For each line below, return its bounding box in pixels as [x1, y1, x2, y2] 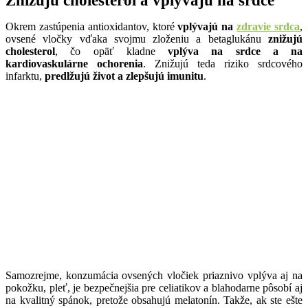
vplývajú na [177, 20, 237, 32]
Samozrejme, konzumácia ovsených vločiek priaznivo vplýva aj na [5, 269, 302, 281]
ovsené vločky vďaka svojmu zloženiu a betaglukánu [5, 32, 268, 45]
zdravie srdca [236, 20, 300, 32]
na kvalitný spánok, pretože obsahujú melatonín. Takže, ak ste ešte [5, 294, 302, 306]
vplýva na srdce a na [168, 45, 302, 57]
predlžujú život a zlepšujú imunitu [45, 69, 203, 82]
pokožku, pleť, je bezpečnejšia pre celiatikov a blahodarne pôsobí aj [5, 281, 302, 294]
